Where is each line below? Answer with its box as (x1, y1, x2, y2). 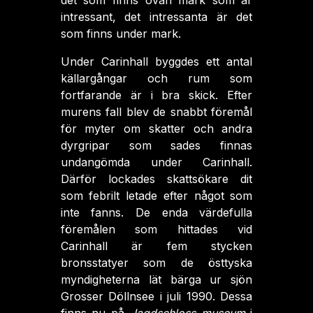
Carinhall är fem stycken (60, 239, 253, 253)
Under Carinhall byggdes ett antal (60, 54, 253, 68)
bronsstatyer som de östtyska (60, 256, 253, 270)
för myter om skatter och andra (60, 122, 253, 136)
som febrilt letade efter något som (60, 189, 253, 203)
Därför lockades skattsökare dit (60, 172, 253, 186)
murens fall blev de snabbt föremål (60, 105, 253, 119)
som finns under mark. (60, 27, 181, 41)
